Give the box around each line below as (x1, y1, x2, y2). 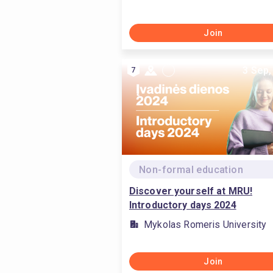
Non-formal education (139, 164, 243, 175)
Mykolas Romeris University (144, 219, 267, 230)
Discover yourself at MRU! (129, 185, 252, 197)
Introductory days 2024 (129, 199, 236, 211)
